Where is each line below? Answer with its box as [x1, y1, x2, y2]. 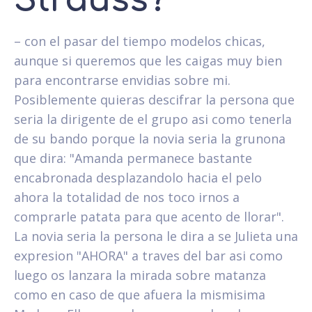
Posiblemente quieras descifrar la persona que [14, 91, 295, 108]
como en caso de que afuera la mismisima [14, 286, 265, 303]
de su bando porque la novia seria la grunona [14, 130, 286, 147]
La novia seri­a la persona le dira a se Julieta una [14, 227, 298, 244]
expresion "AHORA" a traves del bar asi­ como [14, 247, 283, 264]
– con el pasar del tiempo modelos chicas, [14, 32, 265, 49]
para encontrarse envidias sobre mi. [14, 71, 231, 88]
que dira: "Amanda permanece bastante [14, 149, 252, 166]
